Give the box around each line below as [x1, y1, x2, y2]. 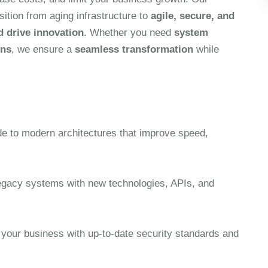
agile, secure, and [151, 10, 234, 22]
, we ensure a [11, 44, 75, 55]
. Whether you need [84, 27, 174, 38]
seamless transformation [75, 44, 193, 55]
